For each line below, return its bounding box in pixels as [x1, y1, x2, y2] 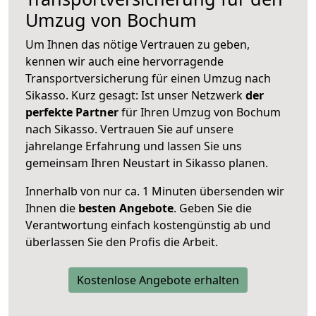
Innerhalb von [25, 183, 100, 199]
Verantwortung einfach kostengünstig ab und [25, 217, 271, 233]
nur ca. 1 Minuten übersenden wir [100, 183, 284, 199]
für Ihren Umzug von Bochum [119, 104, 281, 120]
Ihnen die [25, 200, 78, 216]
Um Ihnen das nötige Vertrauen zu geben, [25, 36, 250, 52]
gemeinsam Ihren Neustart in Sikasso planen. [25, 154, 268, 171]
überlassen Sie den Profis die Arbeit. [25, 233, 218, 250]
